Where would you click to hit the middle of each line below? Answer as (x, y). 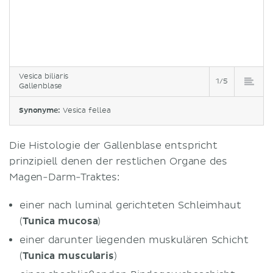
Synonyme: (41, 110)
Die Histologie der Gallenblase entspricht (113, 145)
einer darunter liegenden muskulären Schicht (134, 240)
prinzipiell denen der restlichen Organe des (119, 161)
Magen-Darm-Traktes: (64, 177)
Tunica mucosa (60, 221)
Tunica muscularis (68, 256)
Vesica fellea (87, 110)
